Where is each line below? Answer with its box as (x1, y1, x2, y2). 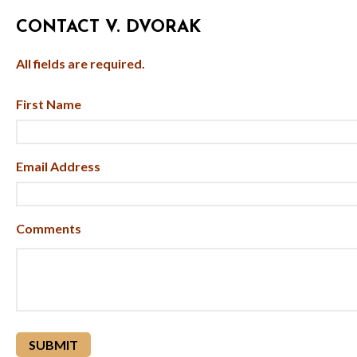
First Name (16, 96, 81, 112)
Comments (16, 221, 81, 236)
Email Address (16, 159, 100, 174)
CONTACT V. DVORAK (16, 18, 201, 37)
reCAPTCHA (15, 329, 88, 344)
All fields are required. (16, 56, 145, 71)
